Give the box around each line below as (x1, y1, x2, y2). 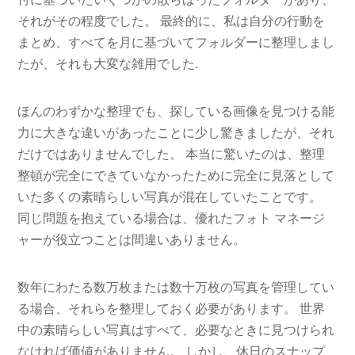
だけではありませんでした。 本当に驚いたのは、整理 (17, 147, 326, 161)
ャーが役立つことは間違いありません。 (17, 232, 246, 246)
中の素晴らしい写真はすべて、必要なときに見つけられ (17, 323, 335, 337)
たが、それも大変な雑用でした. (17, 56, 199, 71)
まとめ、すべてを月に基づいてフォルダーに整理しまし (17, 35, 335, 49)
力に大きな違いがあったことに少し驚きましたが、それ (17, 125, 335, 139)
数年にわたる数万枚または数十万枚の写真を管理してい (17, 280, 335, 294)
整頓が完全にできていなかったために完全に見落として (17, 168, 335, 182)
